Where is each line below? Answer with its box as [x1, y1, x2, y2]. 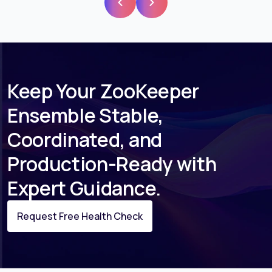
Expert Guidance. [7, 175, 161, 202]
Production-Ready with [7, 151, 217, 178]
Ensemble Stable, [7, 102, 163, 129]
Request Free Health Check [17, 209, 143, 223]
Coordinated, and [7, 126, 162, 154]
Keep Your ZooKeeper [7, 78, 199, 105]
